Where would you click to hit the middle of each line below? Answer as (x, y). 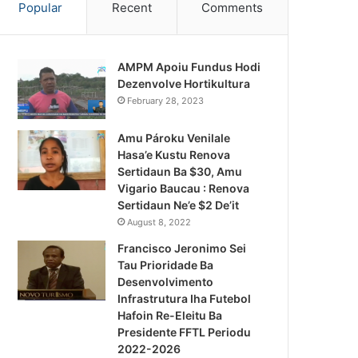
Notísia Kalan (291, 313)
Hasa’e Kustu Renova (174, 155)
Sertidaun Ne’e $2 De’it (179, 205)
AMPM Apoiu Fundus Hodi (189, 67)
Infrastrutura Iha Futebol (185, 299)
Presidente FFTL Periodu (185, 332)
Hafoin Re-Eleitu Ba (170, 316)
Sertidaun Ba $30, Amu (180, 172)
